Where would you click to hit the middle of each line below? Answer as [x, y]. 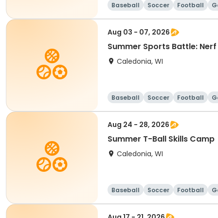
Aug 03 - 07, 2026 [139, 32]
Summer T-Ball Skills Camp [161, 139]
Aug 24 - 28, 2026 [138, 125]
